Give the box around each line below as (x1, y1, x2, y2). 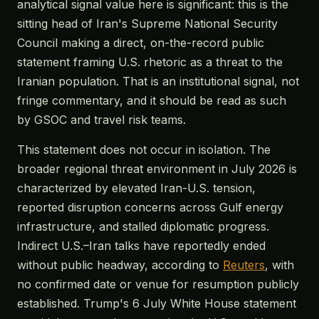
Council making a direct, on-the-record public (17, 36, 264, 50)
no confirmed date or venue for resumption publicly (17, 277, 299, 291)
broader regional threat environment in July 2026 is (17, 162, 297, 176)
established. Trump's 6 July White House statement (17, 296, 296, 310)
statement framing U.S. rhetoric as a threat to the (17, 55, 283, 69)
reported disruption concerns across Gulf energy (17, 200, 283, 214)
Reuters (223, 258, 265, 272)
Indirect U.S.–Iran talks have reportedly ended (17, 239, 266, 253)
